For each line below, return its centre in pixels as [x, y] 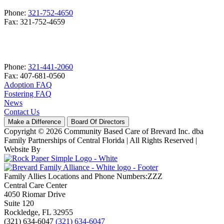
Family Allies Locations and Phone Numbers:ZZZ [83, 176]
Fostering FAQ [28, 94]
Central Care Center [35, 185]
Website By [22, 149]
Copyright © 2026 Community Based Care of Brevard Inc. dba [104, 131]
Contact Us [22, 112]
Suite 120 [19, 203]
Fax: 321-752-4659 [34, 22]
